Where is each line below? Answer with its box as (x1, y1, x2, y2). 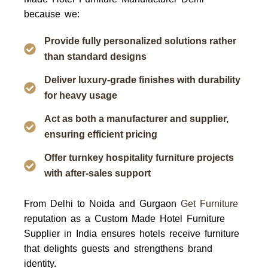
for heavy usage (44, 90, 117, 100)
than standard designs (44, 51, 147, 62)
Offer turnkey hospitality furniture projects (44, 153, 234, 163)
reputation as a (24, 214, 95, 224)
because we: (24, 9, 80, 19)
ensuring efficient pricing (44, 129, 157, 139)
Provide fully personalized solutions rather (44, 36, 236, 46)
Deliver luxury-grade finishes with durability (44, 75, 240, 85)
